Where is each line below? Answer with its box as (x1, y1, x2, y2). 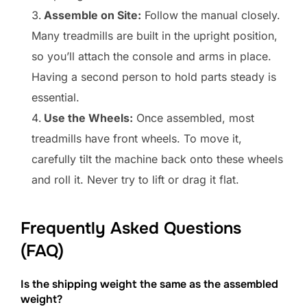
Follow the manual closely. (141, 8, 280, 22)
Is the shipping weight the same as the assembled (21, 277, 278, 292)
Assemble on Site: (44, 8, 141, 22)
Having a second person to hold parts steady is (32, 69, 276, 84)
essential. (32, 90, 79, 104)
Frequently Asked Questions (21, 217, 241, 238)
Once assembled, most (133, 110, 254, 125)
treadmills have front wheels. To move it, (32, 131, 242, 145)
